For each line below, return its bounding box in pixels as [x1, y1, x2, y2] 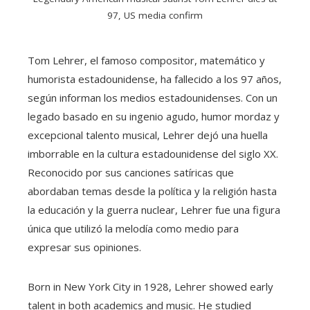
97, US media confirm [107, 9, 203, 22]
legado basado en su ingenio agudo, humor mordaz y [28, 109, 280, 124]
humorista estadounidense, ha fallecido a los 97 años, [28, 72, 282, 86]
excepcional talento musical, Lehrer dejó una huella [28, 128, 268, 143]
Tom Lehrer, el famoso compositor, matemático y [28, 53, 265, 68]
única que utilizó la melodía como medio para [28, 221, 239, 236]
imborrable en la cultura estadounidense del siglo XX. [28, 147, 278, 161]
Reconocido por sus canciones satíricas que [28, 165, 234, 180]
